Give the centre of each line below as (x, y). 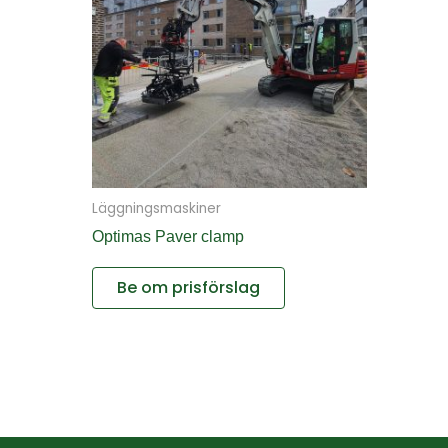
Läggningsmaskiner (156, 209)
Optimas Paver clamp (168, 237)
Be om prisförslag (188, 288)
